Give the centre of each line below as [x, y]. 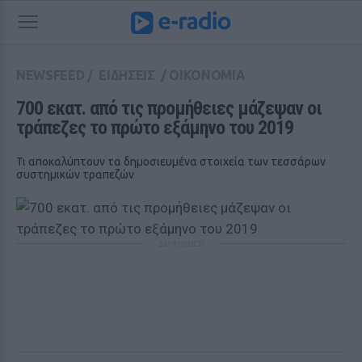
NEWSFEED [51, 75]
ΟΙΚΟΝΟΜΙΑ [207, 75]
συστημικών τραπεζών [75, 175]
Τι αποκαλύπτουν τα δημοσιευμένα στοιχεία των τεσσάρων [171, 162]
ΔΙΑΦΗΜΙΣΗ [181, 243]
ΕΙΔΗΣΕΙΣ [127, 75]
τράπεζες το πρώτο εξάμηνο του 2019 [155, 128]
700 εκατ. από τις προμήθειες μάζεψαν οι [169, 108]
